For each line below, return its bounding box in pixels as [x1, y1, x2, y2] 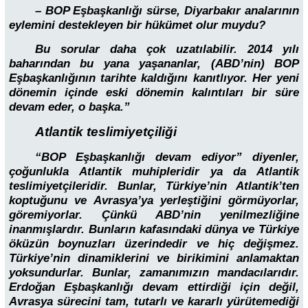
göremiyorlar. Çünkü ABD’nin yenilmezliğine [9, 208, 299, 222]
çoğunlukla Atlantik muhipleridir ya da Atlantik [9, 165, 299, 179]
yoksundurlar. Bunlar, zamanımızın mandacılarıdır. [9, 266, 299, 280]
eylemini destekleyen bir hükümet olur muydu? [9, 18, 265, 32]
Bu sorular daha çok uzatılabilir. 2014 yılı [34, 43, 299, 56]
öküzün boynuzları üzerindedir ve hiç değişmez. [9, 237, 299, 251]
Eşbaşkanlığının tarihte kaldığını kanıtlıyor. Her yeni [9, 71, 299, 85]
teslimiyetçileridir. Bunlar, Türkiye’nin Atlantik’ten [9, 179, 299, 193]
